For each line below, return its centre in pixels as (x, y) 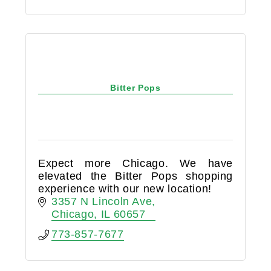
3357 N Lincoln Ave (102, 202)
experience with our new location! (125, 189)
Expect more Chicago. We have (135, 164)
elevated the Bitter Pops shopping (135, 176)
